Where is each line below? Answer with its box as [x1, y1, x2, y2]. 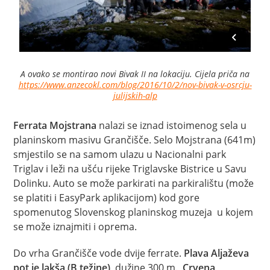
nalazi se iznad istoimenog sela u [96, 118, 247, 132]
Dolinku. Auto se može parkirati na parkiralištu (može [13, 176, 254, 190]
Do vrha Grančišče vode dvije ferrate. [13, 246, 184, 260]
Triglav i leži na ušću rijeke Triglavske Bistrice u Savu [13, 162, 247, 175]
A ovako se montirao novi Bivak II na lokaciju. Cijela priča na [20, 67, 250, 80]
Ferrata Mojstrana [13, 118, 97, 132]
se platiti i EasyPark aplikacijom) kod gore [13, 190, 200, 204]
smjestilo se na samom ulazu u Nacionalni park [13, 147, 227, 161]
